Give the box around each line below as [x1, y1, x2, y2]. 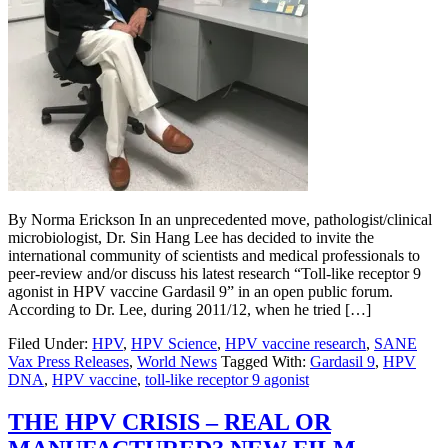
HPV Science [131, 335, 217, 353]
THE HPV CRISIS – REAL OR [8, 409, 331, 436]
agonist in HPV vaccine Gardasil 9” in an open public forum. [8, 283, 393, 301]
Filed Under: [8, 335, 92, 353]
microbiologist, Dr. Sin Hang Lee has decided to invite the [8, 229, 374, 247]
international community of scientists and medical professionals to [8, 247, 420, 265]
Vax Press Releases [8, 353, 129, 371]
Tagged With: [221, 353, 310, 371]
